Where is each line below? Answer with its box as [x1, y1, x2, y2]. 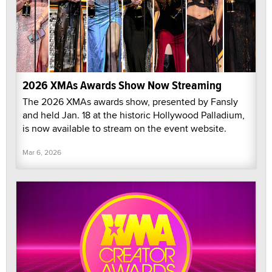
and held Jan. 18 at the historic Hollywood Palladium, [22, 108, 245, 123]
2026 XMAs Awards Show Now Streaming [22, 76, 222, 95]
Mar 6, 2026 [22, 147, 61, 158]
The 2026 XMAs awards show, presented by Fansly [22, 95, 238, 109]
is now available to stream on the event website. [22, 121, 226, 136]
